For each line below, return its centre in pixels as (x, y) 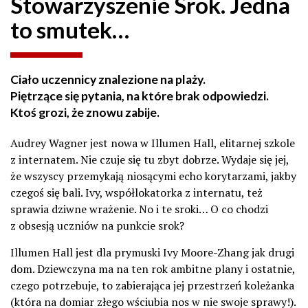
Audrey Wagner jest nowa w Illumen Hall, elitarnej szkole (153, 143)
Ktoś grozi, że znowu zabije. (85, 112)
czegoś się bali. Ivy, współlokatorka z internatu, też (136, 192)
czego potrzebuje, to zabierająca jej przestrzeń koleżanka (152, 285)
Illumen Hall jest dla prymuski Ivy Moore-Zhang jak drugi (152, 252)
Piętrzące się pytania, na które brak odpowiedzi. (140, 96)
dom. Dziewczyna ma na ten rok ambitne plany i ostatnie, (153, 268)
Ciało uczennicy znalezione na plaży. (108, 79)
